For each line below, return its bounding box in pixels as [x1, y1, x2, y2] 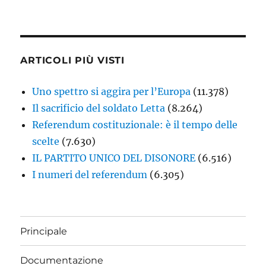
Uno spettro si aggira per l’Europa [32, 85, 191, 98]
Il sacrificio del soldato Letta [32, 102, 166, 115]
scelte [32, 135, 60, 148]
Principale [20, 225, 68, 237]
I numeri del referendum [32, 169, 148, 181]
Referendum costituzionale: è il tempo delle [32, 119, 238, 131]
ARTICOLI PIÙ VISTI [20, 55, 125, 66]
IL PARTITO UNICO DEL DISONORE [32, 152, 196, 164]
